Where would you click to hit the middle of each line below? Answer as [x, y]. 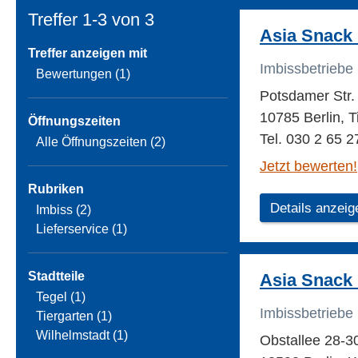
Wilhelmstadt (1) [82, 336]
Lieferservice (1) [82, 229]
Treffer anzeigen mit [88, 54]
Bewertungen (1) [83, 74]
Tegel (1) [61, 297]
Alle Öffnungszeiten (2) [101, 142]
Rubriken [56, 189]
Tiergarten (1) [74, 316]
